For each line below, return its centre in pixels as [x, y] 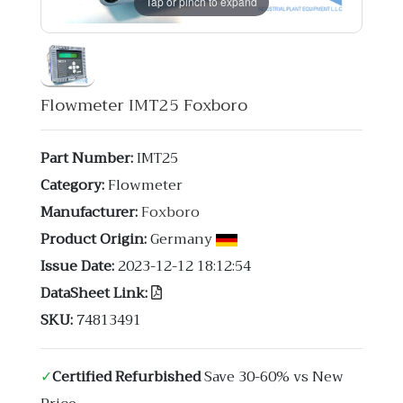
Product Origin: [93, 239]
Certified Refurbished [126, 377]
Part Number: [86, 158]
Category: [72, 185]
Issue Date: [77, 266]
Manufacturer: [89, 212]
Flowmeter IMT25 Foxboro [143, 105]
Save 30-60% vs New [272, 377]
